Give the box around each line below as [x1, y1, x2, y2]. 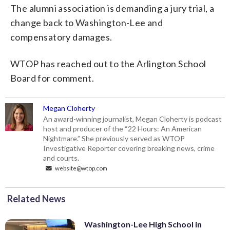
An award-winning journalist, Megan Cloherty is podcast [43, 114, 222, 123]
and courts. [43, 153, 80, 162]
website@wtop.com [54, 164, 108, 171]
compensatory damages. [10, 31, 112, 43]
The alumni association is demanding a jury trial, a [10, 2, 215, 14]
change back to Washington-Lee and [10, 16, 163, 28]
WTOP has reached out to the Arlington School [10, 57, 206, 69]
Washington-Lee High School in [84, 219, 202, 229]
